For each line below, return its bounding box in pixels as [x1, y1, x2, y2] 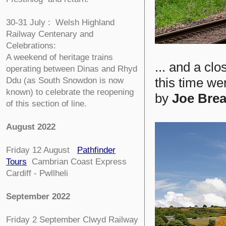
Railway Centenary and [6, 29, 93, 39]
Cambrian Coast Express [32, 156, 127, 166]
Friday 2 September [6, 214, 83, 224]
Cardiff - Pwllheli [6, 168, 68, 178]
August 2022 [6, 122, 55, 132]
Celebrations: [6, 40, 56, 50]
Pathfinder [77, 145, 116, 155]
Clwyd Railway [83, 214, 138, 224]
